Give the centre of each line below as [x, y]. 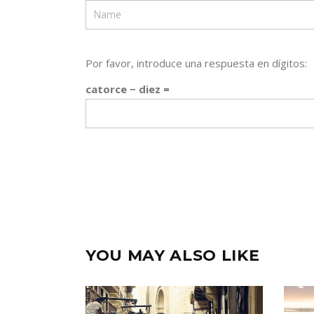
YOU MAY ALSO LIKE [173, 256]
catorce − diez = [128, 89]
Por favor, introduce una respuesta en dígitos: [196, 63]
